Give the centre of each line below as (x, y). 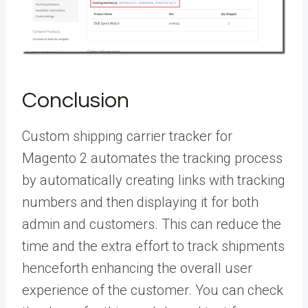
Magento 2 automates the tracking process (152, 158)
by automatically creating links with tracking (154, 180)
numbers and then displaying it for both (140, 202)
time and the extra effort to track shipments (153, 246)
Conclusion (76, 100)
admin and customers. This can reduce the (152, 224)
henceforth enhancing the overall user (137, 268)
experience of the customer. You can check (153, 290)
